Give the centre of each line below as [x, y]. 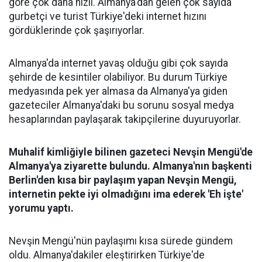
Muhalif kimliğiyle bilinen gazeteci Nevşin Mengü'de [131, 152]
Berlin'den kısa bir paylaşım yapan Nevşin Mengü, [123, 180]
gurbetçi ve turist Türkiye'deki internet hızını [108, 16]
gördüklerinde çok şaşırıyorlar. [77, 30]
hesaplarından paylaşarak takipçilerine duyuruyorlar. [125, 119]
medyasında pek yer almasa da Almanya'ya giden [118, 91]
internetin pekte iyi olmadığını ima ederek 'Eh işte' [126, 194]
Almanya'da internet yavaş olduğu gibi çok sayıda [118, 63]
